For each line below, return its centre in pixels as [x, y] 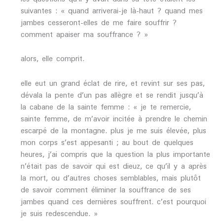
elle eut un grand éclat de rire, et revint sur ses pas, [112, 83]
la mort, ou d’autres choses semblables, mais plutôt [110, 178]
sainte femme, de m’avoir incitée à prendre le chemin [114, 118]
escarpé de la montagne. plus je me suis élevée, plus [113, 130]
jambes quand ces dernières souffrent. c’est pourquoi [113, 201]
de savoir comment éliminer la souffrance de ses [106, 189]
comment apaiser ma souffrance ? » [84, 34]
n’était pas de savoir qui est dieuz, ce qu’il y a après [113, 166]
